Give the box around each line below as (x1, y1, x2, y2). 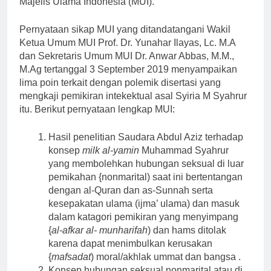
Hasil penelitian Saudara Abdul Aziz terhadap (48, 131, 243, 142)
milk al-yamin (82, 145, 139, 155)
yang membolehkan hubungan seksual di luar (48, 158, 244, 169)
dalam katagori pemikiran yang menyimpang (48, 211, 238, 222)
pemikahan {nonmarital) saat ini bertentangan (48, 171, 243, 182)
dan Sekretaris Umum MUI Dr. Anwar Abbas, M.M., (19, 50, 234, 61)
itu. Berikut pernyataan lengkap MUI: (19, 103, 175, 114)
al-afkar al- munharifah (51, 224, 148, 235)
